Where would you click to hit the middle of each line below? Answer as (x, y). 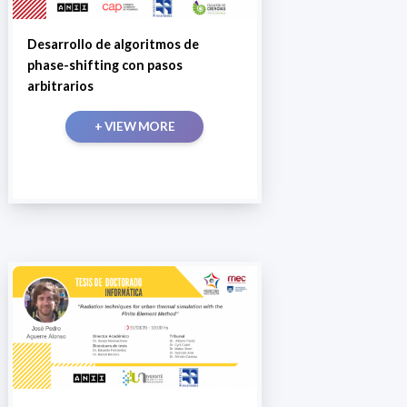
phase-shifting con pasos (104, 65)
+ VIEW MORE (134, 127)
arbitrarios (60, 86)
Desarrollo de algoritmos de (113, 45)
